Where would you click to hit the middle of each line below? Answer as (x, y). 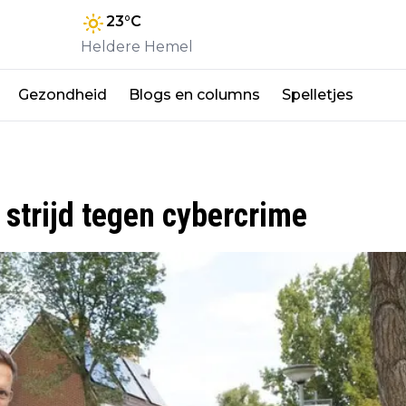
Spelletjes (318, 94)
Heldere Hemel (137, 46)
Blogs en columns (194, 94)
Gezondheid (63, 94)
